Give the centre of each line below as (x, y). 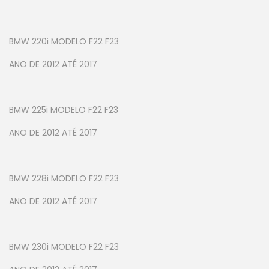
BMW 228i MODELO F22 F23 (64, 179)
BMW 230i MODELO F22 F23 (64, 247)
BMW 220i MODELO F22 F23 (64, 42)
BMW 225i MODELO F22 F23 (64, 110)
